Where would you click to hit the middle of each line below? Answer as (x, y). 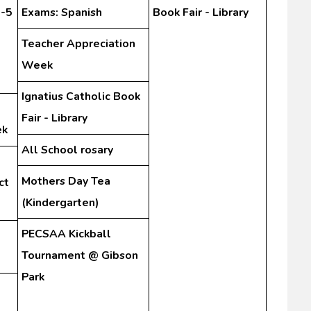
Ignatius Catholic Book (81, 97)
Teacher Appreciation (78, 44)
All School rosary (67, 150)
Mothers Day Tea (66, 181)
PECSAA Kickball (66, 234)
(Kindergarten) (60, 202)
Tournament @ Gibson (79, 255)
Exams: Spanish (61, 13)
